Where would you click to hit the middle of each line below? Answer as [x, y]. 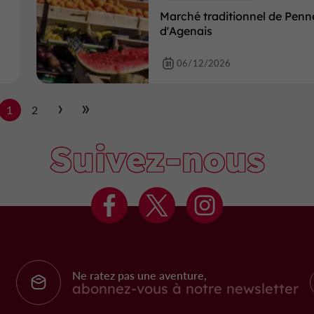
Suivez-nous [157, 159]
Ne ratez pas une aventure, [140, 275]
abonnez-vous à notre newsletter [186, 288]
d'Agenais [186, 31]
